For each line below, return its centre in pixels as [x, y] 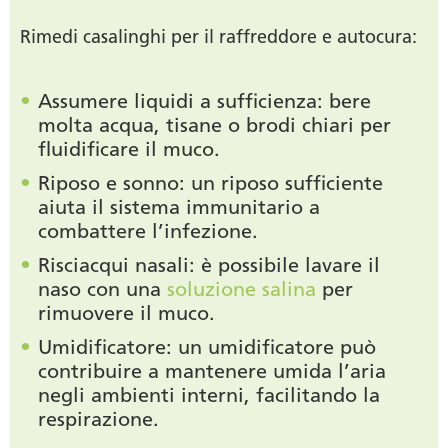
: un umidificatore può [271, 347]
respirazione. [98, 419]
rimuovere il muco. [126, 313]
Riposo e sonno [108, 183]
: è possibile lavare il [284, 265]
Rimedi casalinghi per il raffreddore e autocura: [218, 37]
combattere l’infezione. [148, 231]
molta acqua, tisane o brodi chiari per [214, 125]
